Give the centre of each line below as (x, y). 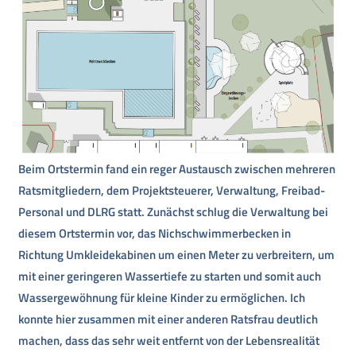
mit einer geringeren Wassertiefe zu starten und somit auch (170, 277)
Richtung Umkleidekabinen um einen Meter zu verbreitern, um (177, 255)
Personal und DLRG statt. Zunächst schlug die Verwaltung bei (174, 212)
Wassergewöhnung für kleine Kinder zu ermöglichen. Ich (162, 298)
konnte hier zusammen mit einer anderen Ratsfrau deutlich (168, 319)
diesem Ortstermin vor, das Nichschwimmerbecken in (155, 234)
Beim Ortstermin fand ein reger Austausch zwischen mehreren (177, 169)
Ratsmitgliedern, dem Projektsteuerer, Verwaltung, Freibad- (172, 191)
